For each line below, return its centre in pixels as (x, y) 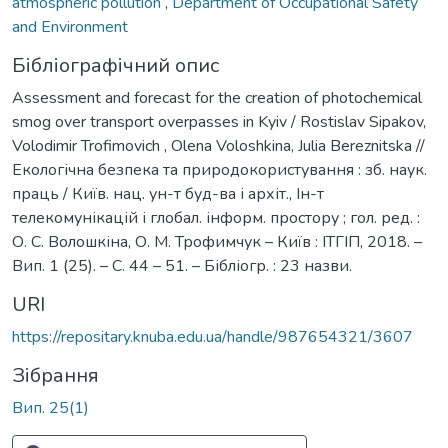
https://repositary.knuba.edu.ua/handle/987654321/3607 (212, 336)
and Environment (70, 26)
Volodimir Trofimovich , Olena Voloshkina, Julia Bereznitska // (218, 145)
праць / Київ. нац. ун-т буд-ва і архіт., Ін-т (168, 193)
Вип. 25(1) (50, 407)
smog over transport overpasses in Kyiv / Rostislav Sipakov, (219, 121)
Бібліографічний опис (115, 65)
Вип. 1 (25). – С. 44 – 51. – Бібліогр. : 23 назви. (182, 265)
